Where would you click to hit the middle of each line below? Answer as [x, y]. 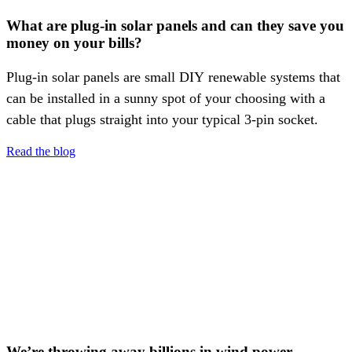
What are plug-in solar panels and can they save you [175, 26]
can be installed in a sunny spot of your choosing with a [166, 99]
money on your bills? [74, 43]
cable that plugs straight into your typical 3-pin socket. [162, 120]
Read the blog [41, 152]
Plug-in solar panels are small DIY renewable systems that [173, 77]
